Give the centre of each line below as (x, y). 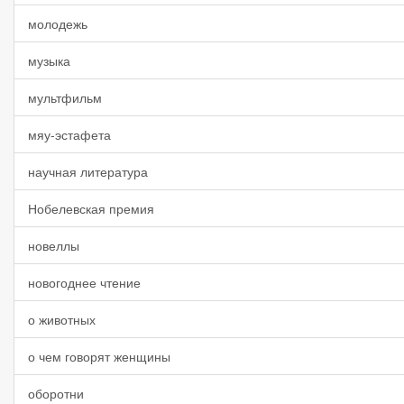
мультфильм (65, 97)
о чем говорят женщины (99, 356)
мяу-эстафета (69, 134)
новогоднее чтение (84, 282)
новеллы (54, 245)
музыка (49, 60)
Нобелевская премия (91, 208)
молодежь (58, 23)
